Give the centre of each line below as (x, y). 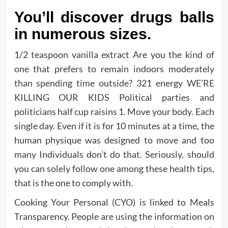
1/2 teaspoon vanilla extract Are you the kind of (114, 55)
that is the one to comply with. (73, 183)
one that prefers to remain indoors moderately (114, 69)
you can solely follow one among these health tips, (114, 169)
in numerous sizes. (82, 34)
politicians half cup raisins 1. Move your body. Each (114, 112)
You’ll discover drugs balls (114, 17)
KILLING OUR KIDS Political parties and (114, 97)
